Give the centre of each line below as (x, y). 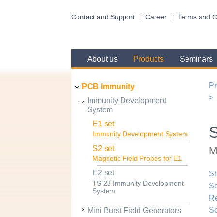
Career (156, 17)
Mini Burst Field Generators (134, 210)
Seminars (196, 59)
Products (149, 59)
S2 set (103, 148)
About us (102, 59)
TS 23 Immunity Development (138, 183)
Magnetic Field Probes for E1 (137, 158)
